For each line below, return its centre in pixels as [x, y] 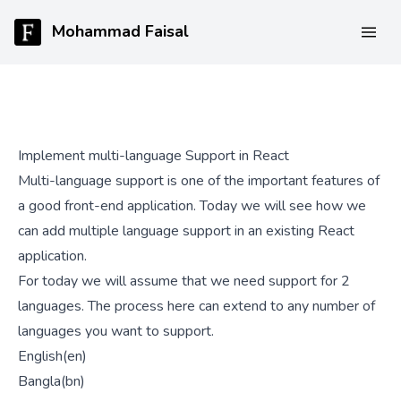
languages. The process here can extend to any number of [196, 306]
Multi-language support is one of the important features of [199, 181]
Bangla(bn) [51, 381]
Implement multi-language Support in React [154, 156]
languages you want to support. [116, 331]
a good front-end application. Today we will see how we [192, 206]
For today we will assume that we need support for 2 [184, 281]
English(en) [52, 356]
